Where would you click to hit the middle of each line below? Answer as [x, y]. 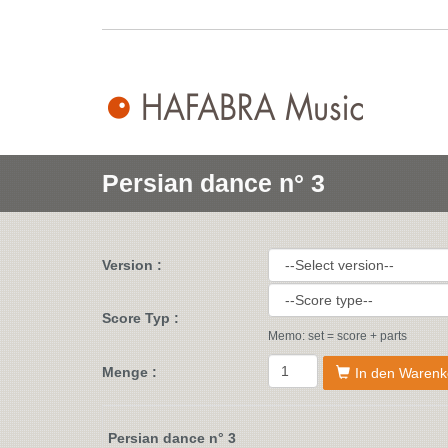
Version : [132, 265]
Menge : [129, 372]
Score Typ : [140, 318]
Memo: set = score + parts [337, 336]
